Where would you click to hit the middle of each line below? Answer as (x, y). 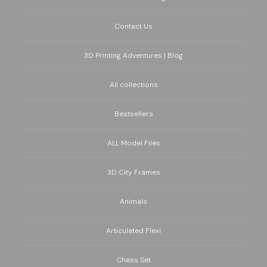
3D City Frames (133, 173)
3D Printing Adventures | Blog (133, 56)
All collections (133, 85)
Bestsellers (133, 114)
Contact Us (133, 27)
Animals (133, 202)
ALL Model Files (133, 143)
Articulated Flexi (133, 231)
